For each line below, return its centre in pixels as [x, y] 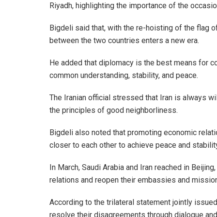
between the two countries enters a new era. [124, 40]
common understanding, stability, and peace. [124, 75]
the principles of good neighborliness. [114, 110]
